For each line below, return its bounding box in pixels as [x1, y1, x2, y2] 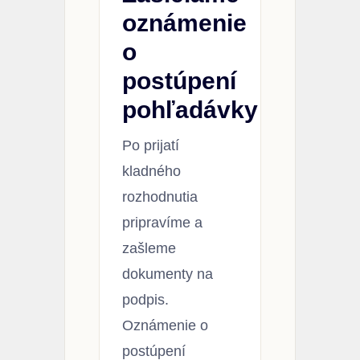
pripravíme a [122, 214, 202, 231]
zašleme [122, 239, 176, 256]
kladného [122, 162, 181, 179]
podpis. [122, 291, 169, 308]
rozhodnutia [122, 188, 198, 205]
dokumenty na [122, 265, 213, 282]
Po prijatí [122, 137, 179, 153]
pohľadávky [122, 96, 258, 123]
